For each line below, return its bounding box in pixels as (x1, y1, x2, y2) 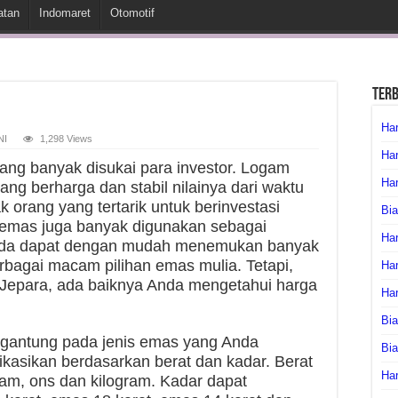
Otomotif (110, 6, 155, 20)
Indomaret (39, 6, 91, 20)
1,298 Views (40, 133, 92, 144)
